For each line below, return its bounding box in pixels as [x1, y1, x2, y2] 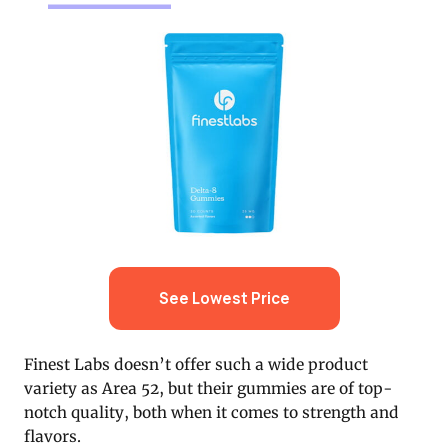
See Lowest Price [158, 287, 290, 309]
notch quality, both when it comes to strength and [24, 402, 399, 422]
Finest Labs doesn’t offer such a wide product [24, 354, 368, 374]
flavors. [24, 426, 81, 446]
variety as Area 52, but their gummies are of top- [24, 378, 393, 398]
